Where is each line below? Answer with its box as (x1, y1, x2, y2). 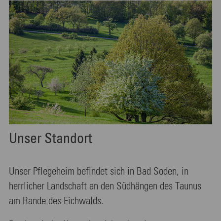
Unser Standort (9, 132, 92, 146)
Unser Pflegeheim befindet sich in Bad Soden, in (9, 166, 188, 177)
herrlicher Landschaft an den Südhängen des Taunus (9, 181, 201, 192)
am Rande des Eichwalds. (9, 196, 104, 207)
